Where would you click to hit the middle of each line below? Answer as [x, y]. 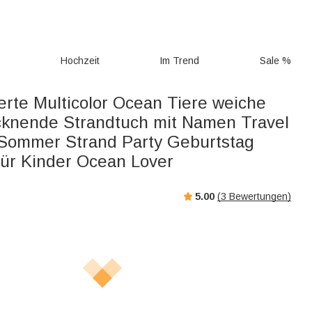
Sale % [275, 61]
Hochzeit [80, 61]
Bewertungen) [259, 196]
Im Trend [180, 61]
